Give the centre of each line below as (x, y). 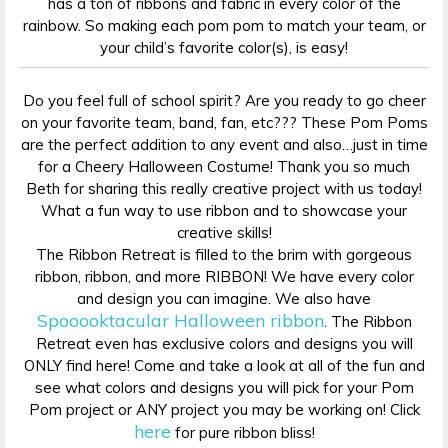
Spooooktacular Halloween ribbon (180, 320)
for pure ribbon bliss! (242, 432)
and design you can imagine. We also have (224, 298)
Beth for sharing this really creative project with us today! (224, 188)
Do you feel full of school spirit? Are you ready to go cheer (224, 100)
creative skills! (224, 232)
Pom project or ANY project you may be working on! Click (224, 409)
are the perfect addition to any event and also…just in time (224, 144)
